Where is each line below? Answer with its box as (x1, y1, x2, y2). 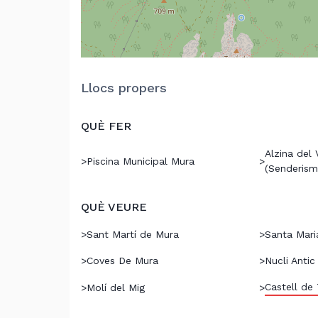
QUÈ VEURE (81, 200, 147, 214)
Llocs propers (81, 80, 167, 95)
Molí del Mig (87, 282, 145, 293)
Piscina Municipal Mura (87, 155, 194, 167)
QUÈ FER (81, 119, 131, 133)
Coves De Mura (87, 255, 158, 266)
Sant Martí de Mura (87, 229, 179, 240)
